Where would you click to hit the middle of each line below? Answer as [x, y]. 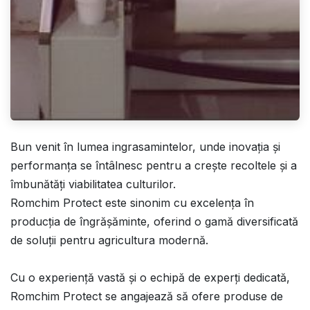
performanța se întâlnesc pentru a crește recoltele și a [154, 166]
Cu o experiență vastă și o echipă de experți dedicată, [150, 278]
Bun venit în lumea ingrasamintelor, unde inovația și [145, 147]
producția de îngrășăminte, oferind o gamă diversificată [154, 222]
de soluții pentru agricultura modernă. [109, 240]
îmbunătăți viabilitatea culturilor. [95, 184]
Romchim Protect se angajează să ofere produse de [147, 297]
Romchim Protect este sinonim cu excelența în [132, 203]
